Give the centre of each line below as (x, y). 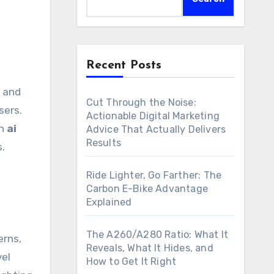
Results (103, 143)
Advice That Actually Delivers (156, 129)
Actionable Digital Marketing (153, 116)
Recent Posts (124, 65)
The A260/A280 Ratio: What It (157, 235)
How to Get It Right (131, 261)
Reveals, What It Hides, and (150, 248)
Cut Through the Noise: (141, 102)
